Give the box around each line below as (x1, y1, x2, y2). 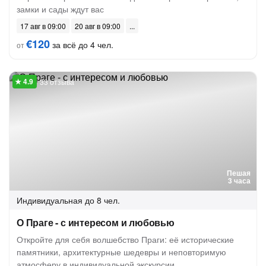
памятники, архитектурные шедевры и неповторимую (17, 246, 226, 258)
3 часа (228, 175, 251, 186)
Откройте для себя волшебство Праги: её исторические (17, 233, 234, 245)
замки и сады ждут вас (17, 3, 104, 15)
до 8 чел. (85, 194, 120, 206)
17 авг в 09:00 (20, 21, 66, 31)
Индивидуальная (17, 194, 83, 206)
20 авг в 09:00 (75, 21, 121, 31)
